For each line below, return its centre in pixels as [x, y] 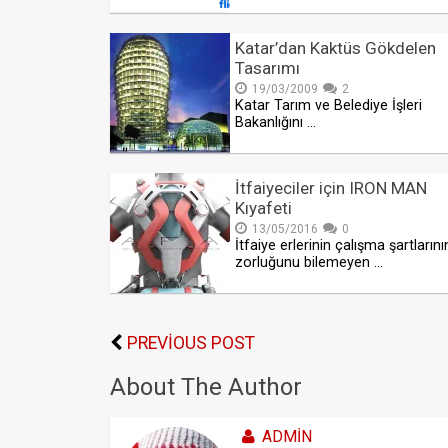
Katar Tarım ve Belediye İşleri [328, 106]
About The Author [206, 387]
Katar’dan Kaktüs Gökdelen [335, 48]
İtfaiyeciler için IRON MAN [331, 188]
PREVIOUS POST [191, 343]
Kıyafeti [263, 208]
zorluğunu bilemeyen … [309, 263]
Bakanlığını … [275, 123]
